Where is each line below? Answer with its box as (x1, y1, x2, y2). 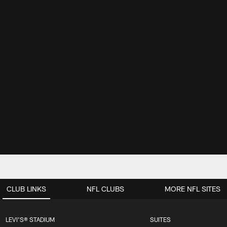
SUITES (150, 216, 171, 223)
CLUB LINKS (7, 184, 46, 194)
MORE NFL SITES (165, 184, 220, 194)
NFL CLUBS (87, 184, 124, 194)
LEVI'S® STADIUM (5, 216, 55, 223)
